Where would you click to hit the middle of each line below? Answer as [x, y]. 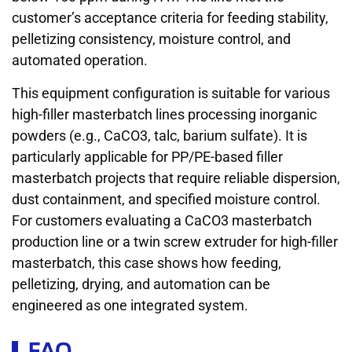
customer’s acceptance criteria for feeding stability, [170, 18]
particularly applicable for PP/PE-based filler [147, 156]
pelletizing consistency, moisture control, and [151, 39]
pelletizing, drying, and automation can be [141, 284]
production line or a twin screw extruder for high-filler [175, 241]
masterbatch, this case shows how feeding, [147, 262]
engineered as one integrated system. [130, 305]
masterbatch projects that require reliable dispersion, [176, 178]
